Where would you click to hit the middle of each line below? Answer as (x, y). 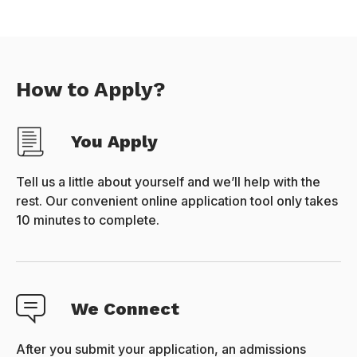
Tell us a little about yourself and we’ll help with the (168, 182)
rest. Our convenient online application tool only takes (177, 201)
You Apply (115, 141)
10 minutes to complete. (88, 220)
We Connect (126, 308)
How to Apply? (91, 90)
